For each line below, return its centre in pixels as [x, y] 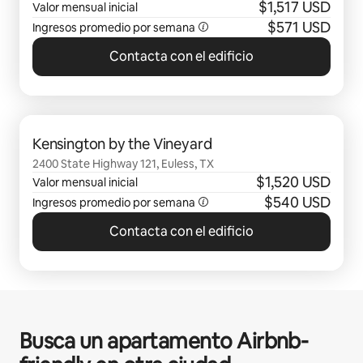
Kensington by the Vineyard [122, 144]
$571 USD [299, 27]
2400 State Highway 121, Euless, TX [123, 164]
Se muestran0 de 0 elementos [98, 123]
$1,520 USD [293, 182]
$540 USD [297, 202]
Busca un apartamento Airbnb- [164, 341]
